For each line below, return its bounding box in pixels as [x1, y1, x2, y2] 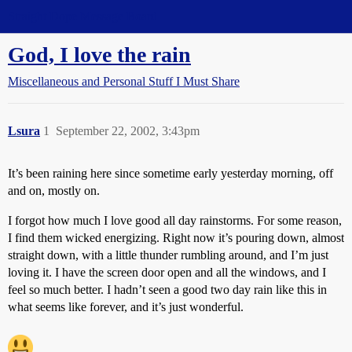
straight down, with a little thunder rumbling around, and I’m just [8, 248, 328, 262]
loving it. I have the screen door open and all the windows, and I [8, 266, 326, 279]
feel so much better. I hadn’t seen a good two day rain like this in [8, 283, 327, 296]
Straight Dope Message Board [8, 9, 157, 23]
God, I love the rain [8, 42, 191, 67]
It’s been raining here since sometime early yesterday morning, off [8, 167, 333, 180]
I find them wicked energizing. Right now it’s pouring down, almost [8, 231, 344, 244]
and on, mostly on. [8, 184, 100, 197]
